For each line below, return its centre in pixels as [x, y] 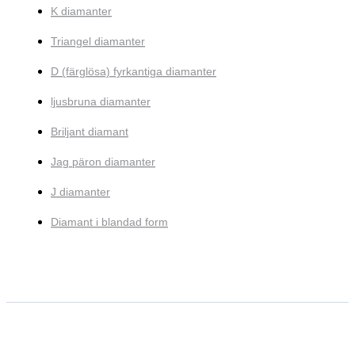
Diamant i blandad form [109, 222]
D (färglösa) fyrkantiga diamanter [134, 72]
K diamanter [81, 11]
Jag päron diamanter [103, 162]
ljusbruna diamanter [101, 102]
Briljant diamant [90, 132]
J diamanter [80, 192]
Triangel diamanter [98, 42]
